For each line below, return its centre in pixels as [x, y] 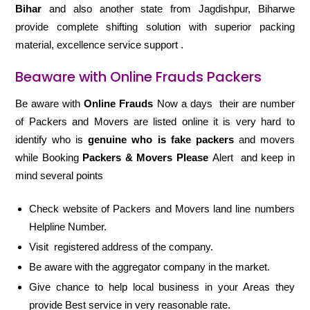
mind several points [60, 176]
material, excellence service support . [100, 45]
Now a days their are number [224, 104]
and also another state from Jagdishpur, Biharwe [168, 9]
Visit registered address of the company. [121, 246]
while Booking [49, 158]
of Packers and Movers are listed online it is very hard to [155, 122]
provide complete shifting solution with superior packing [155, 27]
